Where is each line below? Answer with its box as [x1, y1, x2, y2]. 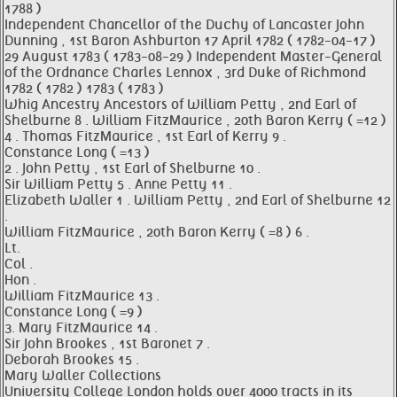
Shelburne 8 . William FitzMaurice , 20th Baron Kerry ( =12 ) [4, 113, 386, 128]
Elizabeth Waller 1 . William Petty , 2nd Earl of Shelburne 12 [4, 192, 391, 208]
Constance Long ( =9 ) [4, 304, 143, 320]
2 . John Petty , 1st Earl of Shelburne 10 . [4, 160, 261, 176]
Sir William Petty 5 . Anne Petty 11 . [4, 176, 232, 192]
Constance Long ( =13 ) [4, 144, 150, 160]
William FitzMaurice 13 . [4, 288, 160, 304]
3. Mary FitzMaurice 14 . [4, 320, 158, 336]
